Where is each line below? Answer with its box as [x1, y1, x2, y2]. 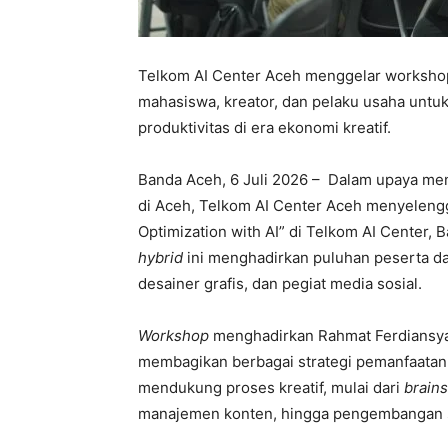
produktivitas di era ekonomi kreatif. [138, 117, 391, 137]
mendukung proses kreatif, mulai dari [138, 377, 404, 397]
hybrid [138, 247, 183, 267]
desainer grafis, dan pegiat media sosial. [138, 273, 422, 293]
